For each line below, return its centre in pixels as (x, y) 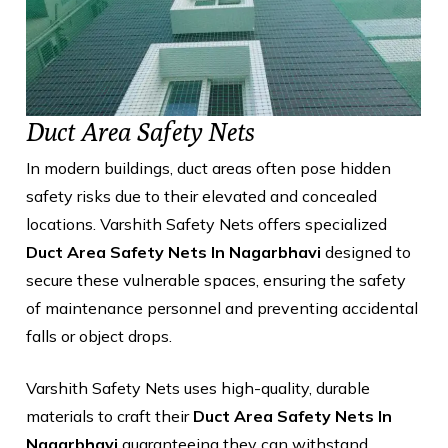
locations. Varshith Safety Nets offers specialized (206, 223)
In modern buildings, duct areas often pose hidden (208, 167)
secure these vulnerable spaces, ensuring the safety (216, 279)
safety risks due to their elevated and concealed (201, 195)
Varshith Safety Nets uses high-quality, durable (198, 387)
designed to (368, 251)
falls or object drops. (99, 335)
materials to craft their (109, 415)
